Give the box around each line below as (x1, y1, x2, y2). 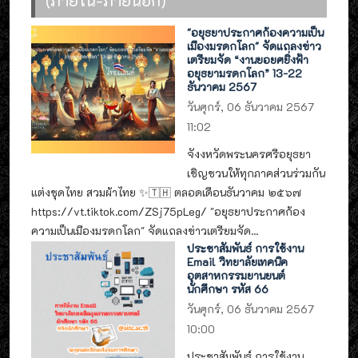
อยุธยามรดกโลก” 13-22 (187, 66, 303, 80)
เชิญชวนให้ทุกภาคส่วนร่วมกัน (187, 165, 326, 180)
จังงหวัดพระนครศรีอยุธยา (187, 146, 312, 161)
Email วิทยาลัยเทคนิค (187, 255, 288, 269)
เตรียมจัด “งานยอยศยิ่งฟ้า (187, 52, 309, 66)
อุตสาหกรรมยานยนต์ (187, 268, 286, 283)
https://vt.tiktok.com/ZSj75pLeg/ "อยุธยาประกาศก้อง (31, 204, 305, 218)
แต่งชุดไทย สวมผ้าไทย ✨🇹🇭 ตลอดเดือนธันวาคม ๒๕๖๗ (31, 185, 301, 199)
